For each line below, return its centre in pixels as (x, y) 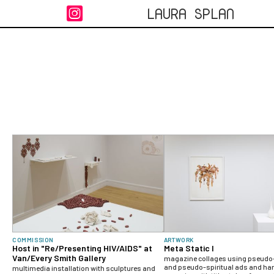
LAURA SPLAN (190, 13)
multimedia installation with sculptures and (84, 268)
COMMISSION (33, 240)
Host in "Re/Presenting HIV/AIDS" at (82, 248)
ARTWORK (179, 240)
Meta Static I (189, 248)
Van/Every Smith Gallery (59, 258)
